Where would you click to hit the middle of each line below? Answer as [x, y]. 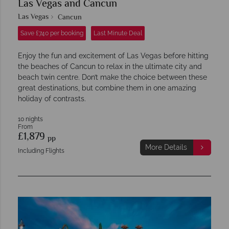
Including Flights [41, 151]
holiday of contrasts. [52, 98]
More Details [166, 147]
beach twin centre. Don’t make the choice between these [112, 77]
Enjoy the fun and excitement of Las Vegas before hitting [113, 55]
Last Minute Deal [118, 33]
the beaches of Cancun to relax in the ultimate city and [110, 66]
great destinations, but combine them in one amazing [107, 88]
